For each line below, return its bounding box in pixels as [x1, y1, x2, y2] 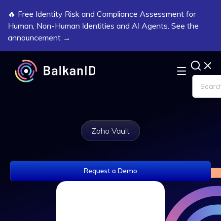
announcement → [8, 33, 71, 42]
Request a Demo [84, 166, 137, 175]
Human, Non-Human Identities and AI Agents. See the [8, 21, 199, 31]
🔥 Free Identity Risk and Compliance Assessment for [8, 9, 196, 19]
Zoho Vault [91, 126, 130, 136]
